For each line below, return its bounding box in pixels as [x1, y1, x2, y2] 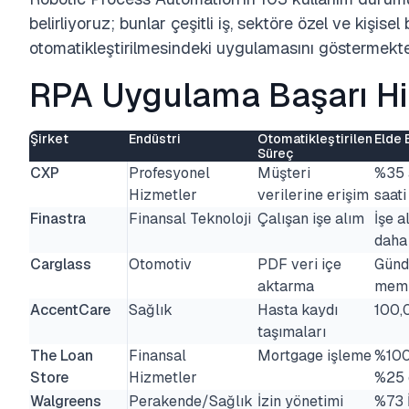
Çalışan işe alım [257, 209, 364, 228]
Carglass [30, 255, 91, 274]
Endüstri [129, 131, 181, 147]
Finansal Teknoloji [129, 209, 251, 228]
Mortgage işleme [257, 346, 372, 365]
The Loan [30, 346, 93, 365]
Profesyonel [129, 163, 210, 183]
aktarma [257, 277, 314, 296]
